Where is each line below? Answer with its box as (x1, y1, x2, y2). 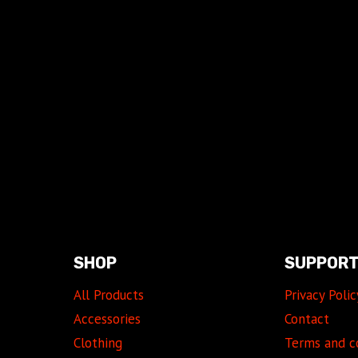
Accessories (73, 310, 141, 328)
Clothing (73, 334, 122, 352)
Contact (284, 310, 330, 328)
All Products (73, 285, 144, 304)
